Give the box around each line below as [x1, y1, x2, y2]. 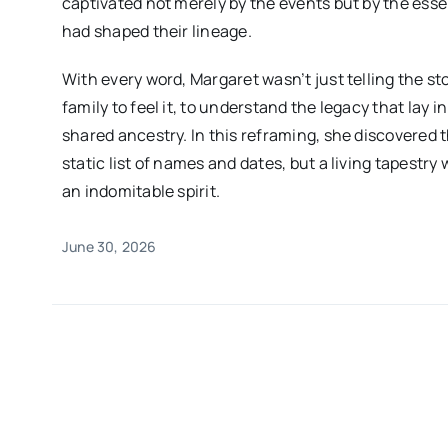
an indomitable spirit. [61, 180, 221, 203]
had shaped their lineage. [61, 20, 252, 43]
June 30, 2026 [61, 237, 157, 257]
